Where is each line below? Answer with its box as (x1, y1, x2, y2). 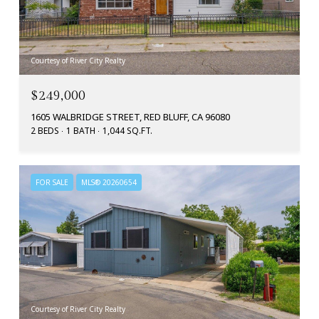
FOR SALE (36, 177, 68, 188)
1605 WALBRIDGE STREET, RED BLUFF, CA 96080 (31, 110, 230, 124)
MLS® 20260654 (81, 177, 137, 188)
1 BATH (66, 125, 95, 137)
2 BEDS (31, 125, 59, 137)
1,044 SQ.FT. (103, 125, 152, 137)
